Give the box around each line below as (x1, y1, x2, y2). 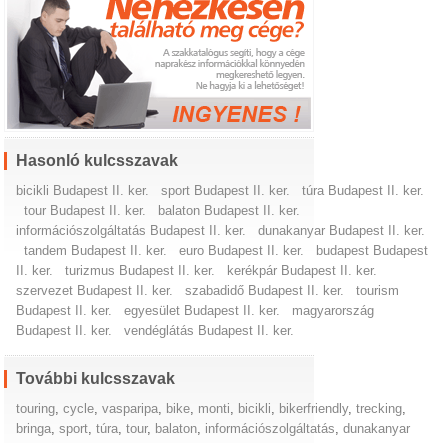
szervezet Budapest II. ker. (16, 282, 174, 298)
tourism (356, 282, 400, 298)
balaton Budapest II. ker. (158, 202, 301, 218)
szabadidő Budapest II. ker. (185, 282, 345, 298)
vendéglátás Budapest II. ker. (124, 322, 295, 338)
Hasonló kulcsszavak (16, 151, 179, 169)
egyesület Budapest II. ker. (124, 302, 281, 318)
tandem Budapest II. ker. (24, 242, 168, 258)
